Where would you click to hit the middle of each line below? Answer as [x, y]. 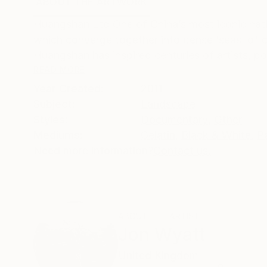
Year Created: [69, 89]
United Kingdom [158, 256]
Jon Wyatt [162, 235]
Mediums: [58, 135]
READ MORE [59, 70]
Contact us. [182, 151]
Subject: [54, 104]
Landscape [168, 104]
